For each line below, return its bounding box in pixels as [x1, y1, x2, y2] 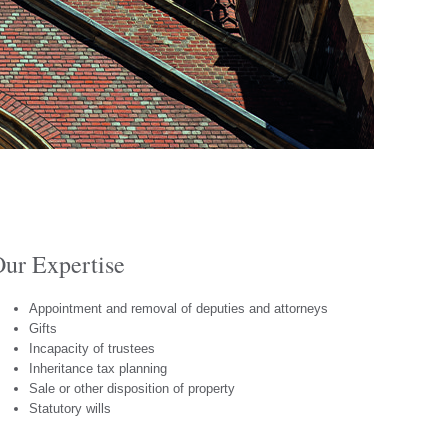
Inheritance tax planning [28, 361, 167, 376]
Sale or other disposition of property [28, 381, 235, 396]
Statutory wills [28, 401, 111, 416]
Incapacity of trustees [28, 341, 155, 356]
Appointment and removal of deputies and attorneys [28, 301, 328, 316]
